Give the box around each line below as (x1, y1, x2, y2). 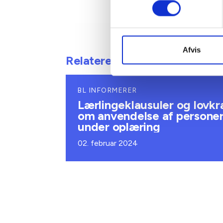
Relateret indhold (66, 53, 158, 68)
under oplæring (78, 119, 160, 134)
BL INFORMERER (78, 86, 137, 95)
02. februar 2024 (78, 138, 138, 148)
